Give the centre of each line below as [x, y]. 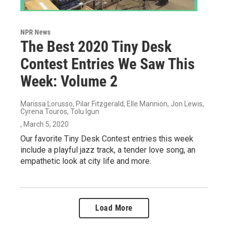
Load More [114, 208]
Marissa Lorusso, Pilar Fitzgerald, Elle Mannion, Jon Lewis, [112, 104]
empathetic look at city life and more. [86, 161]
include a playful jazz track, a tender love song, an [108, 150]
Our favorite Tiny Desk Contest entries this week [107, 138]
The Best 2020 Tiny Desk [96, 46]
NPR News [35, 32]
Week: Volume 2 [69, 81]
